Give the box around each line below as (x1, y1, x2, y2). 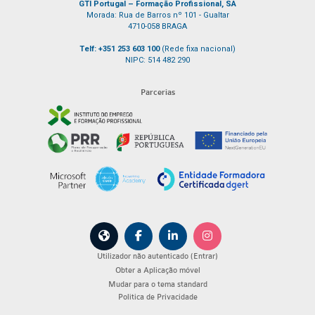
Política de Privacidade (117, 292, 198, 302)
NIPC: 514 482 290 (125, 56, 190, 65)
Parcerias (140, 88, 175, 97)
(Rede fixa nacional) (162, 44, 236, 53)
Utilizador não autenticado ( (97, 251, 193, 261)
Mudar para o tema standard (108, 279, 207, 289)
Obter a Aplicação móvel (115, 265, 200, 275)
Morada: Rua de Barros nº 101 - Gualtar (86, 11, 229, 20)
